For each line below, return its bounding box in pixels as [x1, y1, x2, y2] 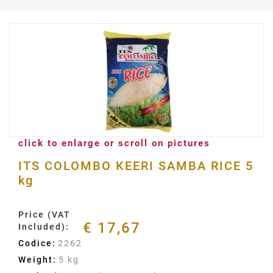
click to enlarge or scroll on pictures [18, 138, 210, 149]
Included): [18, 222, 69, 232]
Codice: [18, 238, 56, 248]
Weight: [18, 255, 57, 264]
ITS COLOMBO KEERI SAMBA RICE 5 [18, 158, 253, 173]
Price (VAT [18, 210, 71, 219]
